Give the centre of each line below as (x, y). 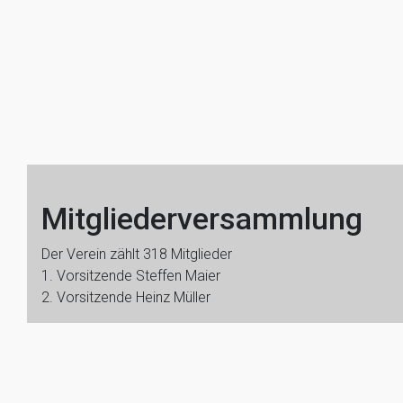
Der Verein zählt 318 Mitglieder (137, 254)
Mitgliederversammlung (202, 219)
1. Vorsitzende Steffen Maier (131, 276)
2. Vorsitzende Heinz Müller (126, 297)
